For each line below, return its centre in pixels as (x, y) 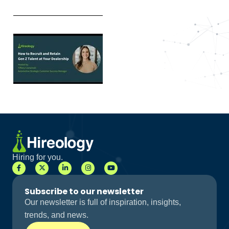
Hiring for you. (38, 157)
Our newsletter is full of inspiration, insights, (103, 202)
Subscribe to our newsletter (84, 192)
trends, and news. (56, 215)
